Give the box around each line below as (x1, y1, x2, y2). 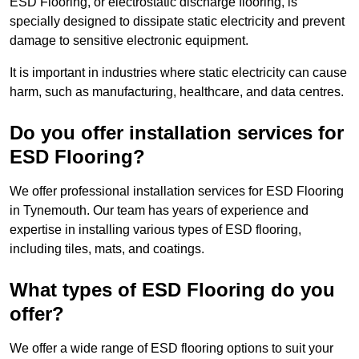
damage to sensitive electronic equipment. (10, 34, 248, 48)
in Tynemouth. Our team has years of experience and (10, 204, 309, 218)
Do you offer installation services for (10, 122, 344, 144)
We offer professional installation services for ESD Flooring (10, 184, 344, 199)
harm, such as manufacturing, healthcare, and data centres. (10, 85, 344, 99)
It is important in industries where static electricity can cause (10, 66, 347, 80)
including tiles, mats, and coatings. (10, 242, 204, 256)
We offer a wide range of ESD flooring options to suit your (10, 341, 333, 356)
